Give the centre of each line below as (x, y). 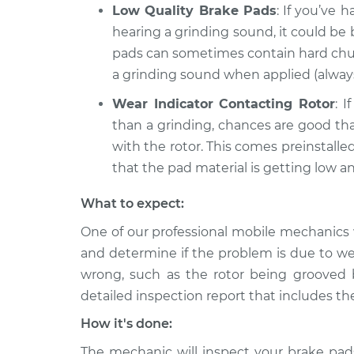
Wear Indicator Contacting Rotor (224, 104)
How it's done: (126, 324)
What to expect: (132, 203)
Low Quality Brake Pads (194, 11)
